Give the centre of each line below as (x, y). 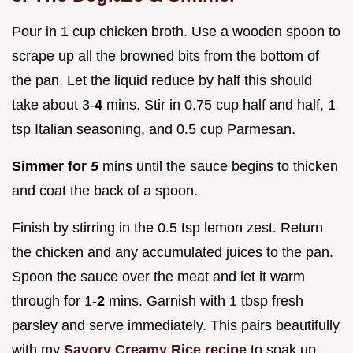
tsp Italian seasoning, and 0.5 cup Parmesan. (154, 130)
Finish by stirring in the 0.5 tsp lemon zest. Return (167, 228)
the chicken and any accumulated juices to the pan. (173, 253)
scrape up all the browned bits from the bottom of (165, 56)
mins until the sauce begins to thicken (218, 167)
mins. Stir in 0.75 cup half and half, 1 (219, 105)
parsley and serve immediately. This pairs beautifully (176, 326)
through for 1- (54, 301)
